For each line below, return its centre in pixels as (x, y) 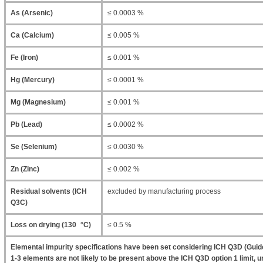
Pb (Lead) (26, 124)
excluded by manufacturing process (164, 191)
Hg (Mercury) (33, 80)
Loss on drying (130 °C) (51, 225)
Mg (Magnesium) (38, 102)
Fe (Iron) (24, 58)
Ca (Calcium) (32, 35)
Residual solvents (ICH (49, 191)
